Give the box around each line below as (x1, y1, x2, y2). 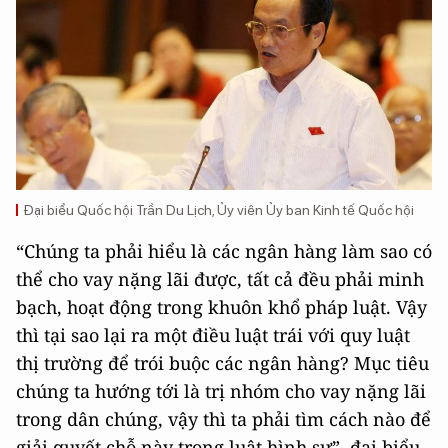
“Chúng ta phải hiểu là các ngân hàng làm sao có (16, 239, 432, 264)
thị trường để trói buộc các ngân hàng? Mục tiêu (16, 351, 429, 376)
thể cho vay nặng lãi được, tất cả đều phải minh (16, 267, 424, 292)
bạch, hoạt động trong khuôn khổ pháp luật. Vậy (16, 295, 427, 320)
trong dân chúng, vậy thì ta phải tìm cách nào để (16, 407, 431, 432)
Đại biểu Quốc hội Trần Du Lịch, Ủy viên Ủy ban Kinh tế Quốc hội (24, 202, 414, 219)
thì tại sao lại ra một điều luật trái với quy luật (16, 323, 410, 348)
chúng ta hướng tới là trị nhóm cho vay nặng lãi (16, 379, 426, 404)
